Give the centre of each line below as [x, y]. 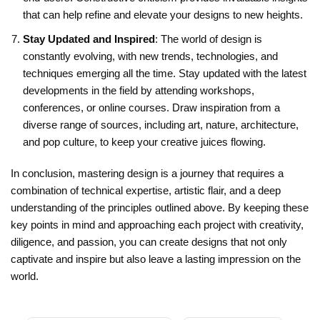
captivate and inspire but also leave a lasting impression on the [156, 259]
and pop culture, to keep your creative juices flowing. [144, 141]
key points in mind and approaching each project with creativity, [157, 224]
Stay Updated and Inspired [89, 39]
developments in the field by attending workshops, [139, 90]
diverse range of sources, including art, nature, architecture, [161, 124]
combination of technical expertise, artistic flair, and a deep [146, 190]
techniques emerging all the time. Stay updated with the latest [165, 73]
